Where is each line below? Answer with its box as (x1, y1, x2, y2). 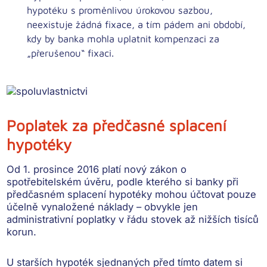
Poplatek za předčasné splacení (7, 116, 227, 135)
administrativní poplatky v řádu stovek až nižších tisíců (7, 213, 259, 226)
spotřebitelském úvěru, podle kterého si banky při (7, 176, 239, 188)
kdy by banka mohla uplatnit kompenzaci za (27, 33, 220, 45)
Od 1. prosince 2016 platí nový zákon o (7, 163, 187, 176)
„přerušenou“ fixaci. (27, 47, 114, 59)
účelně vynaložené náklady (7, 201, 134, 213)
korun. (7, 226, 37, 238)
